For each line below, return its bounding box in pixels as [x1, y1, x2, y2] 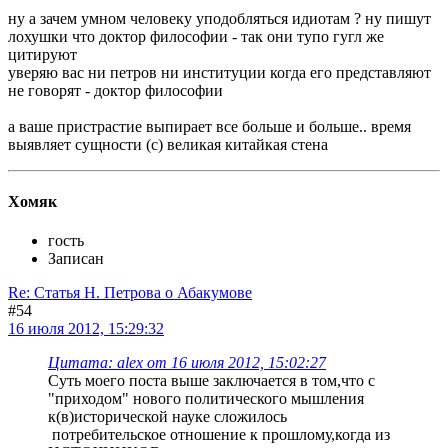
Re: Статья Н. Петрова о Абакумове [8, 284, 252, 302]
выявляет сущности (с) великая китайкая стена [8, 135, 328, 153]
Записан [48, 250, 104, 268]
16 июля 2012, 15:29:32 [8, 320, 164, 338]
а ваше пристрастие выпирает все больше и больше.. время [8, 117, 411, 135]
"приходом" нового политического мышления [48, 390, 364, 408]
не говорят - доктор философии [8, 81, 223, 99]
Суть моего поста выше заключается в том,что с [48, 372, 375, 390]
